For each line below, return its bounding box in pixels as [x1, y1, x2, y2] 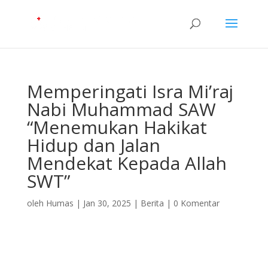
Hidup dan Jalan [26, 133, 160, 157]
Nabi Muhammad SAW [26, 97, 216, 121]
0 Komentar [173, 197, 220, 209]
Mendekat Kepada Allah [26, 151, 227, 175]
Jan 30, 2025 [83, 197, 131, 209]
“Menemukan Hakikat [26, 115, 207, 139]
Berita [140, 197, 164, 209]
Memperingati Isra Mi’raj [26, 79, 233, 103]
